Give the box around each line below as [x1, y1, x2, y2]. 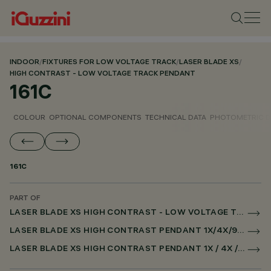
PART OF [10, 195, 41, 203]
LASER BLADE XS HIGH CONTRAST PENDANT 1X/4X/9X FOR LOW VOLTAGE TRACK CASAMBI [237, 227, 245, 236]
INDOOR [10, 59, 39, 67]
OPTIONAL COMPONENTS [49, 113, 142, 122]
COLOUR [13, 113, 45, 122]
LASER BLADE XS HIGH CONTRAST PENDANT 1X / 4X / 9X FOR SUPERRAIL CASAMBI [238, 245, 246, 254]
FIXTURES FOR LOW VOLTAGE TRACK [42, 59, 176, 67]
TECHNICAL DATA [145, 113, 206, 122]
